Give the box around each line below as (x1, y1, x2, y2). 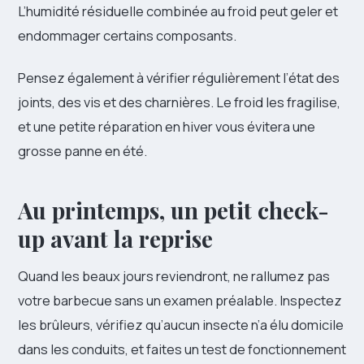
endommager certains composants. (18, 25, 236, 45)
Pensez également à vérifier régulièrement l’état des (18, 67, 340, 87)
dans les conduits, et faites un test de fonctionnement (18, 339, 346, 358)
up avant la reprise (18, 223, 213, 253)
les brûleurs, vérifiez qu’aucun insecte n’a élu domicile (18, 314, 344, 334)
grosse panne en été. (18, 141, 147, 160)
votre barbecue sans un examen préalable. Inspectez (18, 290, 342, 310)
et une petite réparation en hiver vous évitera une (18, 116, 315, 136)
